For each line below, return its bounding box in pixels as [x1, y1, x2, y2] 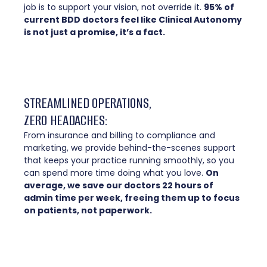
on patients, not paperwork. [24, 204, 152, 217]
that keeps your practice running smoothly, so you [24, 154, 234, 167]
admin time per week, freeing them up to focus [24, 192, 240, 204]
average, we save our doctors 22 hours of [24, 179, 213, 192]
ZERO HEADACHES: [24, 111, 107, 131]
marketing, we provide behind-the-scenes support [24, 142, 235, 154]
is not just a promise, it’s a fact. [24, 26, 165, 39]
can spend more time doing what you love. [24, 167, 206, 179]
